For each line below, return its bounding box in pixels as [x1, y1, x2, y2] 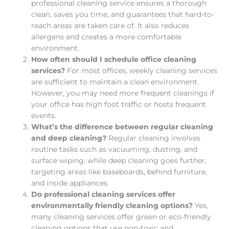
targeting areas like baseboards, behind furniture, [31, 167, 208, 176]
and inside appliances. [31, 178, 109, 187]
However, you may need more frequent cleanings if [31, 88, 215, 97]
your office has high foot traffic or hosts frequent [31, 100, 207, 108]
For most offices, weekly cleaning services [67, 66, 218, 75]
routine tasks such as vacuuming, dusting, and [31, 145, 198, 153]
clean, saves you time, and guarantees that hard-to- [31, 10, 215, 18]
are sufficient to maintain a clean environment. [31, 77, 199, 86]
